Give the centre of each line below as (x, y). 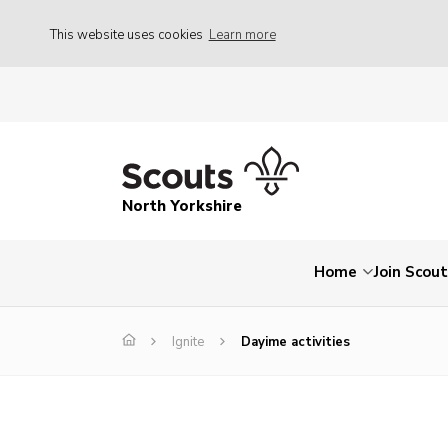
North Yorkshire (182, 206)
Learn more (242, 34)
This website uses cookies (128, 34)
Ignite (188, 342)
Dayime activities (295, 342)
